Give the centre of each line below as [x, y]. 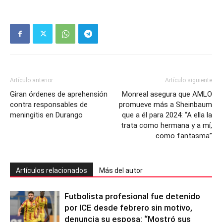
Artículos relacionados [52, 170]
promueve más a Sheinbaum [166, 105]
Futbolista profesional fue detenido [132, 196]
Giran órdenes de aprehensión [59, 94]
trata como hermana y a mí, [166, 125]
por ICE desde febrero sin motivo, [128, 208]
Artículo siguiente [189, 80]
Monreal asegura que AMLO [167, 94]
